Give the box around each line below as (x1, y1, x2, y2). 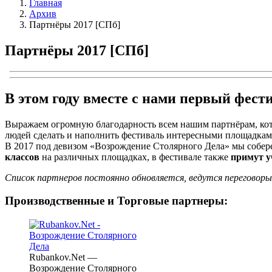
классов (5, 151, 39, 162)
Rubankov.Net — (29, 252, 97, 263)
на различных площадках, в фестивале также (39, 151, 228, 162)
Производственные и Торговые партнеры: (5, 194, 228, 208)
